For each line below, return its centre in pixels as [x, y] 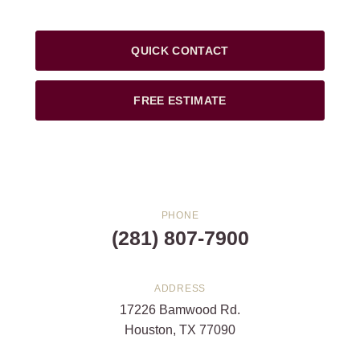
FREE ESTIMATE [180, 100]
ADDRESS [180, 288]
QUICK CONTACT [180, 50]
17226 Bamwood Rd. [180, 309]
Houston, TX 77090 [180, 329]
